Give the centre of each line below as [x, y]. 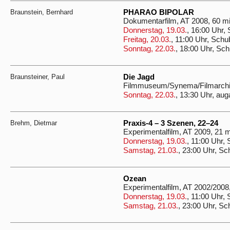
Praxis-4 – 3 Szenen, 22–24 [171, 123]
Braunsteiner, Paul [37, 77]
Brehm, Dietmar [34, 123]
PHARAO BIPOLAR [159, 12]
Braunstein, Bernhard [42, 12]
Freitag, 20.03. [147, 40]
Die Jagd [139, 77]
